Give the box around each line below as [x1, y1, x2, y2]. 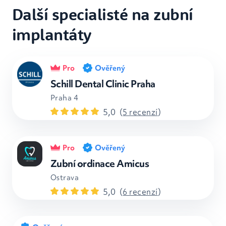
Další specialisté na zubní [12, 4, 193, 24]
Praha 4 [50, 93, 79, 103]
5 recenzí [123, 106, 158, 118]
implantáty [12, 24, 92, 44]
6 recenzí [123, 186, 158, 197]
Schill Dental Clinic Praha [50, 77, 155, 90]
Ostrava [50, 173, 79, 183]
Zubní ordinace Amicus [50, 157, 149, 170]
